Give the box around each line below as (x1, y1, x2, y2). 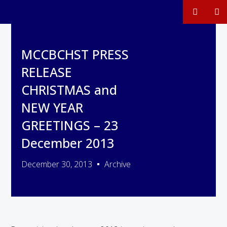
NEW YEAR (21, 99, 84, 116)
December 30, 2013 (21, 159, 93, 170)
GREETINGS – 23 (21, 117, 119, 134)
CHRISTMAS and (21, 81, 118, 98)
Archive (104, 159, 131, 170)
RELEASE (21, 63, 72, 81)
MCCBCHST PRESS (21, 46, 129, 63)
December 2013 (21, 134, 115, 152)
